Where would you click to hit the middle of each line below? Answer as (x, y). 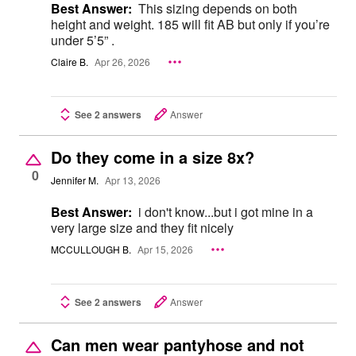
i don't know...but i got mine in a (226, 211)
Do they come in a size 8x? (153, 157)
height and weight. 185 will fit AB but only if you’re (190, 25)
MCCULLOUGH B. (91, 250)
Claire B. (70, 62)
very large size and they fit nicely (142, 227)
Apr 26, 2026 (122, 62)
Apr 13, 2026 (133, 180)
